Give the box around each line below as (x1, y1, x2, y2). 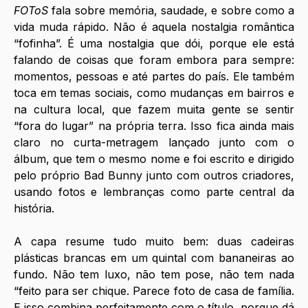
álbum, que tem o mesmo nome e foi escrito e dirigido (14, 152, 294, 166)
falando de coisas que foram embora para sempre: (14, 53, 294, 67)
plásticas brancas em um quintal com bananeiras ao (14, 251, 294, 265)
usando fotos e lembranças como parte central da (14, 185, 294, 199)
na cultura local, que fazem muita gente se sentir (14, 102, 294, 117)
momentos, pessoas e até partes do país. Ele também (14, 69, 294, 84)
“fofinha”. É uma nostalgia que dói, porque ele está (14, 36, 294, 51)
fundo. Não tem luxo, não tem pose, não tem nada (14, 267, 294, 282)
